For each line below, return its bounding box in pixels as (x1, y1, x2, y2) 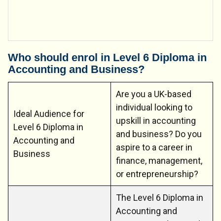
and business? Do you (116, 128, 202, 139)
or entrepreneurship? (116, 168, 198, 179)
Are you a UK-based (116, 88, 191, 99)
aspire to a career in (116, 142, 192, 152)
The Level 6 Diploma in (116, 192, 203, 203)
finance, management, (116, 155, 202, 166)
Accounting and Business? (8, 63, 145, 76)
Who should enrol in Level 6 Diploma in (8, 51, 207, 64)
